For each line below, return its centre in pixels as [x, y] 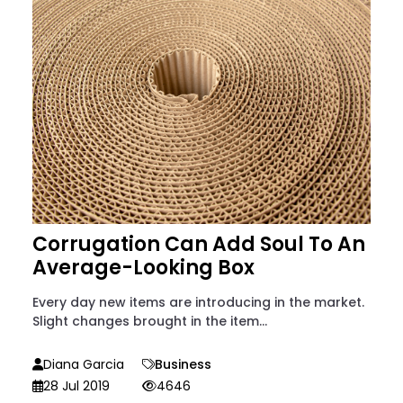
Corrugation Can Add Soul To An [199, 244]
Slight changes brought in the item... [150, 321]
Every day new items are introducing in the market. [198, 302]
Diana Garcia [84, 364]
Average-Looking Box [143, 267]
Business [183, 364]
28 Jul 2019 [76, 385]
